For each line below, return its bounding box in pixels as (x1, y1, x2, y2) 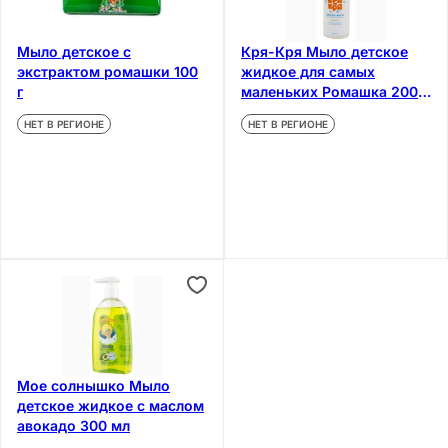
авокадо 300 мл (17, 416, 130, 434)
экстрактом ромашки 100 (17, 62, 198, 80)
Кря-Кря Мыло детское (241, 42, 408, 60)
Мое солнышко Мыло (17, 376, 170, 394)
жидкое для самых (241, 62, 375, 80)
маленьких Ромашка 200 (241, 82, 418, 100)
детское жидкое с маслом (17, 396, 204, 414)
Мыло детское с (17, 42, 131, 60)
